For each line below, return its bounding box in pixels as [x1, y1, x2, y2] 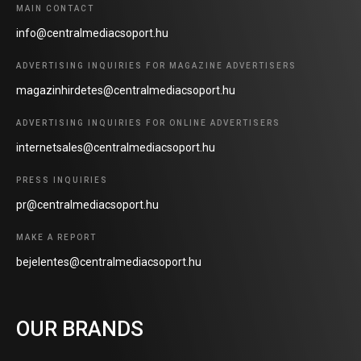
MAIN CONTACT [16, 4, 94, 13]
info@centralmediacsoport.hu [16, 27, 168, 39]
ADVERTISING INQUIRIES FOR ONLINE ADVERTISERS [16, 118, 280, 127]
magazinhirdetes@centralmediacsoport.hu [16, 84, 235, 97]
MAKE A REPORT [16, 233, 97, 242]
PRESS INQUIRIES [16, 176, 108, 185]
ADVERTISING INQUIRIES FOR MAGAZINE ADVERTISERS [16, 61, 297, 70]
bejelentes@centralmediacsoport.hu [16, 255, 201, 268]
